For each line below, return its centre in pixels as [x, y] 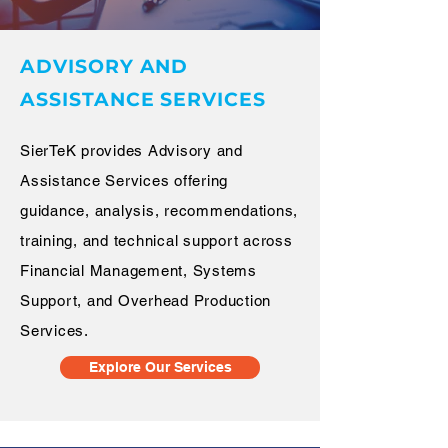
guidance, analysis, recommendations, [159, 210]
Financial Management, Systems [138, 270]
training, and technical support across [156, 240]
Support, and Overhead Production [145, 300]
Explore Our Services [160, 367]
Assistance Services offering [124, 180]
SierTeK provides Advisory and [131, 150]
